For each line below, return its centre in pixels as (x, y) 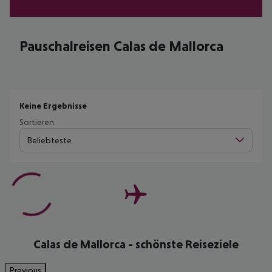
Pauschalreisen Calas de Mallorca (121, 46)
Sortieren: (38, 122)
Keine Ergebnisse (53, 106)
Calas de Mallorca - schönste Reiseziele (136, 244)
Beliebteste (49, 140)
